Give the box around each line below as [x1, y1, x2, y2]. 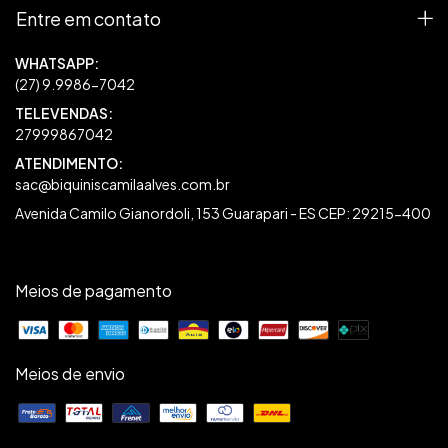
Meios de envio [15, 362, 125, 384]
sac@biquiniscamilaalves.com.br [15, 174, 230, 193]
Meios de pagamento [15, 279, 172, 301]
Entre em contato [16, 6, 161, 30]
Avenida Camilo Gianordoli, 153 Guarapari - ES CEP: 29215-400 [15, 203, 431, 222]
